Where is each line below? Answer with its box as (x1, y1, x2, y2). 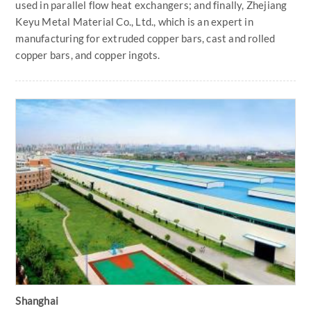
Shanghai (15, 294, 59, 308)
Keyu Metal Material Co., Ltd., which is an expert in (15, 15, 253, 28)
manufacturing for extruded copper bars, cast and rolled (15, 31, 276, 44)
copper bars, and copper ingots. (15, 48, 160, 61)
